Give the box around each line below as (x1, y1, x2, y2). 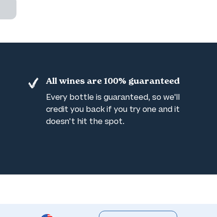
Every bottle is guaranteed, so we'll (46, 93, 180, 102)
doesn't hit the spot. (46, 117, 124, 126)
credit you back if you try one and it (46, 105, 180, 114)
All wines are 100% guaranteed (46, 77, 180, 86)
